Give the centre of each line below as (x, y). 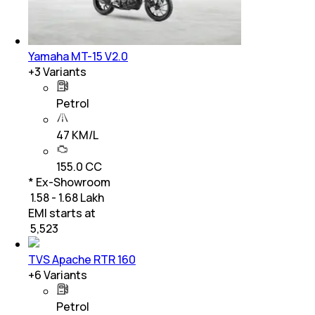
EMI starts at (62, 213)
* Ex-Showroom (69, 182)
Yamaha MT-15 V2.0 (78, 57)
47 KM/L (77, 135)
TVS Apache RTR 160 (82, 260)
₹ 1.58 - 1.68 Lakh (66, 198)
